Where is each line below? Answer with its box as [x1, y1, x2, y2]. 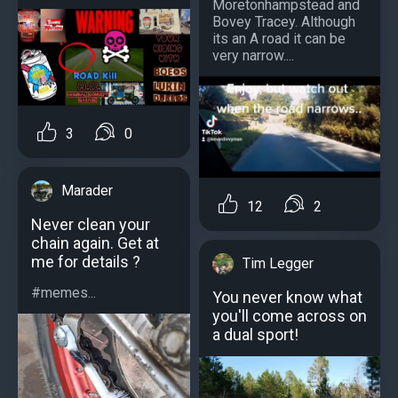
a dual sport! [212, 324, 298, 344]
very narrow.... [212, 46, 294, 64]
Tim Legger [243, 254, 314, 272]
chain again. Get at [31, 234, 159, 253]
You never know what [212, 287, 362, 306]
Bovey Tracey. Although [212, 12, 355, 30]
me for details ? [31, 252, 140, 272]
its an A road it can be [212, 29, 346, 47]
